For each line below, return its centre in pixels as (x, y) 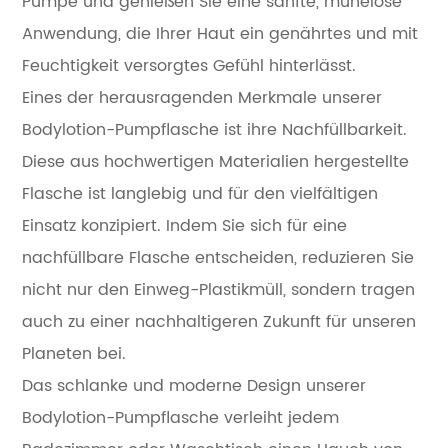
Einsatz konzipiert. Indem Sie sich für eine (185, 225)
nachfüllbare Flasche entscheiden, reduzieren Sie (218, 257)
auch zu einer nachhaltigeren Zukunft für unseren (219, 321)
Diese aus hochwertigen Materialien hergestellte (216, 161)
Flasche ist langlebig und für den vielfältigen (200, 193)
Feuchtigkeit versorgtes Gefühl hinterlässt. (189, 65)
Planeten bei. (74, 353)
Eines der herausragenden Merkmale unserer (202, 97)
